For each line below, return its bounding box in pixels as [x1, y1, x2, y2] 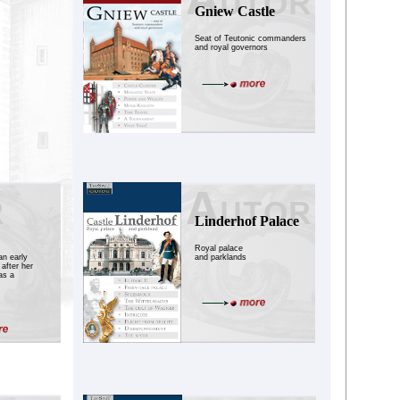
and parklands [195, 253, 246, 262]
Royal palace [195, 244, 243, 253]
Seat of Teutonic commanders [195, 34, 306, 43]
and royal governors [195, 43, 268, 52]
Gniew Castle [195, 4, 275, 19]
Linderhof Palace [195, 213, 299, 229]
